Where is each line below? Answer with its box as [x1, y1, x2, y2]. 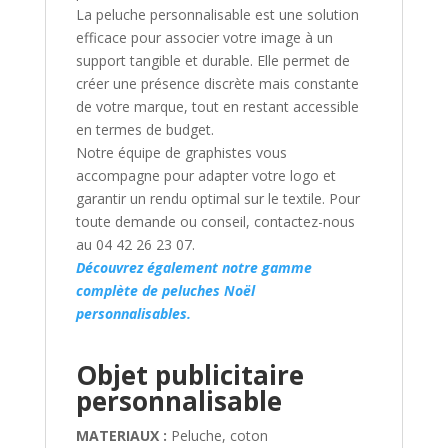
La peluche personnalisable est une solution [75, 5, 359, 25]
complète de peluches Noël [75, 281, 255, 301]
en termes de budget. [75, 120, 214, 140]
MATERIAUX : [75, 426, 167, 446]
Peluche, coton [170, 426, 268, 446]
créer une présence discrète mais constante [75, 74, 359, 94]
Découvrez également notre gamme [75, 258, 312, 278]
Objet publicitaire [75, 357, 304, 394]
